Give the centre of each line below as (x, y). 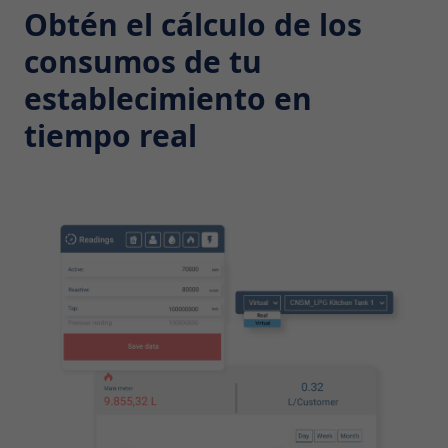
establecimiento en (168, 99)
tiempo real (110, 136)
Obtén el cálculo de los (193, 25)
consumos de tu (143, 62)
